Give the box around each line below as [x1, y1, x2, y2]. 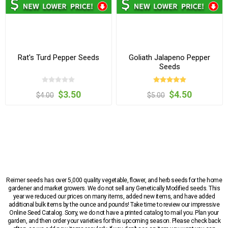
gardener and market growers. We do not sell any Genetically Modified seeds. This [8, 184, 220, 192]
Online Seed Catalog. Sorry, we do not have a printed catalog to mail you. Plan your [9, 209, 219, 216]
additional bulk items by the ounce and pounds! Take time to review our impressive [8, 201, 220, 208]
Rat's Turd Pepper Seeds [17, 53, 99, 63]
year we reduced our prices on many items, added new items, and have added [13, 192, 215, 200]
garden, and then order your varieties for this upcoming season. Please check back [7, 217, 221, 224]
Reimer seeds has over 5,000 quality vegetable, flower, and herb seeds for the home [6, 176, 222, 184]
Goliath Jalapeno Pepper [129, 53, 211, 63]
